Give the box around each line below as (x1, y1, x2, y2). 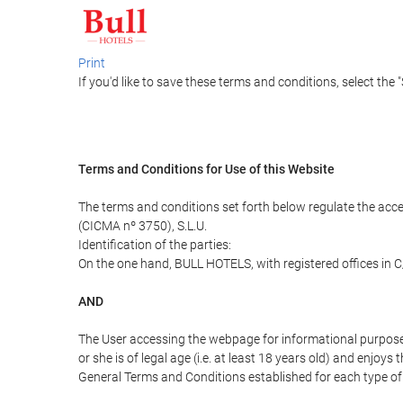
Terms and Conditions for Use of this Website (78, 162, 335, 176)
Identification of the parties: (78, 237, 231, 252)
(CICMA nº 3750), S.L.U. (78, 219, 207, 233)
